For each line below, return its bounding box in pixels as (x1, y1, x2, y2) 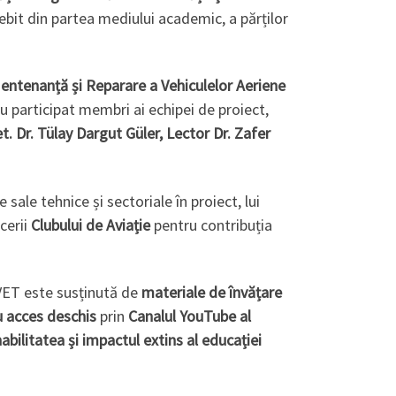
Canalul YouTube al (128, 306, 251, 327)
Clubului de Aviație (31, 214, 150, 235)
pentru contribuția (150, 214, 272, 235)
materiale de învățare (141, 282, 282, 303)
